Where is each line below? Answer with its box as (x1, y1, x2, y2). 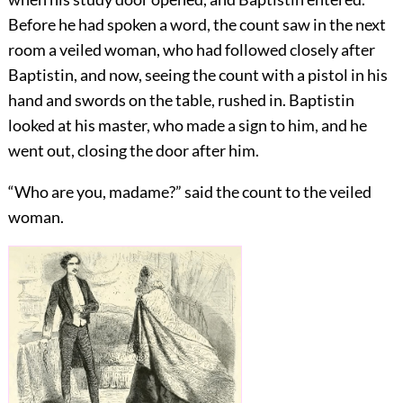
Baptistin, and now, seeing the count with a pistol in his (7, 64, 388, 85)
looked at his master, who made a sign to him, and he (7, 114, 367, 135)
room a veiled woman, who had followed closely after (7, 39, 375, 59)
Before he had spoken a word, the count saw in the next (7, 13, 386, 34)
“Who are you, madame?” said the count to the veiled (7, 181, 372, 201)
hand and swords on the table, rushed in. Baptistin (7, 89, 354, 110)
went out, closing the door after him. (7, 139, 259, 160)
